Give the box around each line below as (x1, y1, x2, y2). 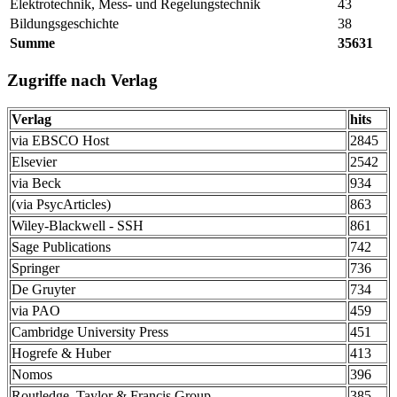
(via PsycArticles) (12, 196, 111, 212)
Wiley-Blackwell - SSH (12, 217, 144, 233)
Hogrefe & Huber (12, 345, 111, 361)
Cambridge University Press (12, 323, 168, 339)
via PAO (12, 302, 60, 318)
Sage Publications (12, 238, 111, 254)
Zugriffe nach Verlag (7, 70, 158, 90)
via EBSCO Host (12, 132, 109, 148)
